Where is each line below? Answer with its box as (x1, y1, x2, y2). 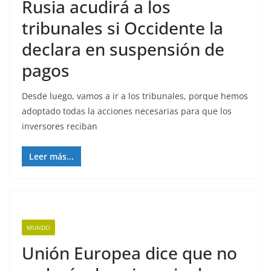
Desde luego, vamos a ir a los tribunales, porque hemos (22, 90, 248, 102)
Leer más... (29, 151, 74, 162)
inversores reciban (22, 120, 97, 132)
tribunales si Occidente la (22, 16, 223, 39)
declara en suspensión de (22, 38, 224, 60)
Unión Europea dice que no (22, 241, 237, 264)
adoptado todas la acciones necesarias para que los (22, 105, 232, 117)
